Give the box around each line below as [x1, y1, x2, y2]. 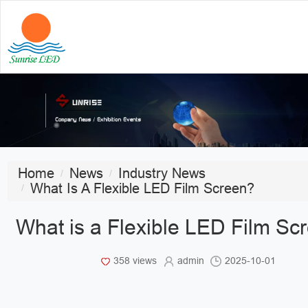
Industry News [118, 166, 206, 181]
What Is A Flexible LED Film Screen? [30, 180, 255, 196]
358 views [113, 254, 159, 266]
